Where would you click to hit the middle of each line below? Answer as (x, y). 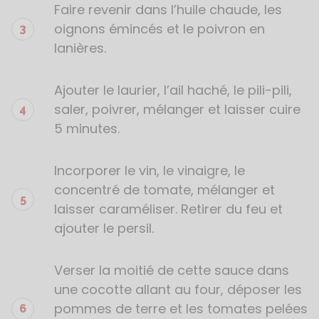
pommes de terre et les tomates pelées (181, 309)
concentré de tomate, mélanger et (164, 190)
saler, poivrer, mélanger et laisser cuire (177, 109)
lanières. (80, 48)
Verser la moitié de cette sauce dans (172, 270)
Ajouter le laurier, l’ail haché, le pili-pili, (173, 90)
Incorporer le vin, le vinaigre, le (150, 171)
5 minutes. (87, 129)
